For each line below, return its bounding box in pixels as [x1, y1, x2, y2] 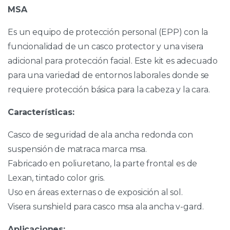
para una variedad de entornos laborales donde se [8, 70, 209, 80]
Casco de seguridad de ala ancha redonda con [8, 129, 194, 140]
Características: [8, 107, 74, 117]
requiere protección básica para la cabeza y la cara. [8, 84, 210, 94]
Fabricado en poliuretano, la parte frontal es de [8, 158, 198, 168]
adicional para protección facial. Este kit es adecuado [8, 55, 218, 66]
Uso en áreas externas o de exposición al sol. [8, 187, 183, 197]
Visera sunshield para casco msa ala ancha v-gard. [8, 201, 204, 212]
